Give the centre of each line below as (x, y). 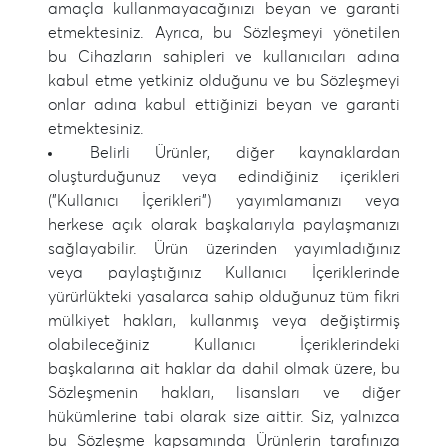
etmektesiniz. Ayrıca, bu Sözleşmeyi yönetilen (224, 33)
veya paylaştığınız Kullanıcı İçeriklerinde (224, 273)
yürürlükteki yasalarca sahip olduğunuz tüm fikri (224, 297)
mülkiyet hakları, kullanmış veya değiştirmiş (224, 321)
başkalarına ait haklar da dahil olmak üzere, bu (224, 369)
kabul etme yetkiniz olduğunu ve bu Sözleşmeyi (224, 81)
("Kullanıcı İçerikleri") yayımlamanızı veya (224, 201)
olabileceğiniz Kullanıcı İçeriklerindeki (224, 345)
